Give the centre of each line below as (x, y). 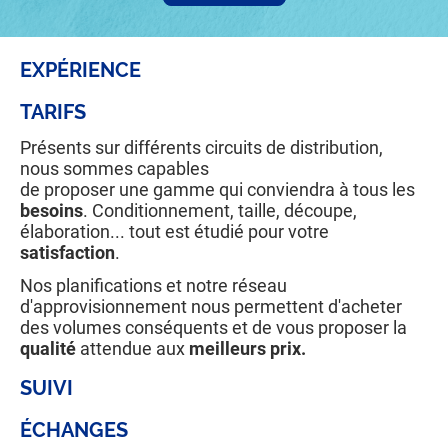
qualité (50, 348)
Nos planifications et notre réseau (153, 285)
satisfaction (67, 252)
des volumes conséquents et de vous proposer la (213, 327)
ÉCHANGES (74, 429)
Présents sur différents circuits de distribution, (203, 147)
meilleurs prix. (247, 348)
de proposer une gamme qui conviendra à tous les (217, 189)
